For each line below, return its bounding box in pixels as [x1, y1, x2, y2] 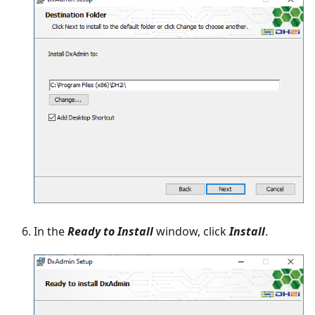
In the [34, 223, 67, 239]
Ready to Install [67, 223, 153, 239]
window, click [153, 223, 229, 239]
